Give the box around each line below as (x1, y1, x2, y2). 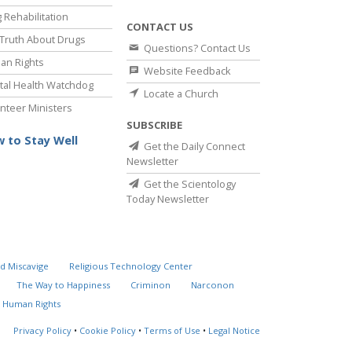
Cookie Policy (79, 324, 136, 337)
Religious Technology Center (69, 260, 193, 273)
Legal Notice (208, 324, 260, 337)
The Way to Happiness (16, 279, 110, 291)
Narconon (191, 279, 235, 291)
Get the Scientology (141, 177, 236, 192)
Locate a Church (141, 86, 218, 101)
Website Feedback (141, 64, 231, 79)
